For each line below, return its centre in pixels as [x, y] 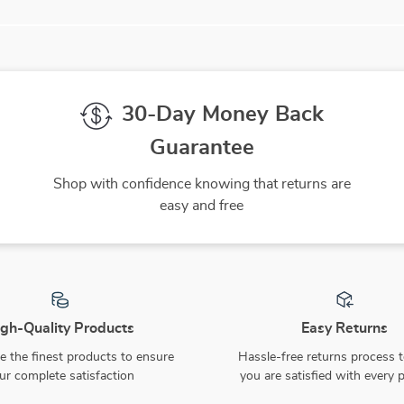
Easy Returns [344, 329]
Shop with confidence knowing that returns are [202, 184]
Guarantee [202, 148]
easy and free [202, 206]
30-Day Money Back [222, 115]
